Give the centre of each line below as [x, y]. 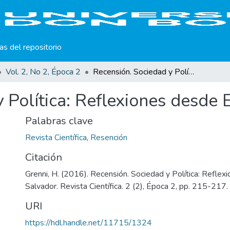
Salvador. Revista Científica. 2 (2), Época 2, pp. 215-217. [127, 186]
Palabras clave [59, 121]
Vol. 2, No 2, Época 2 [43, 72]
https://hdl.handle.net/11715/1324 [89, 223]
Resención [109, 138]
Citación [44, 157]
